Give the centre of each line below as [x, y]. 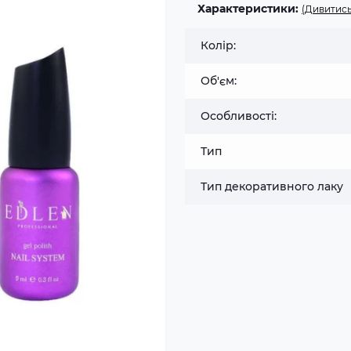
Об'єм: [219, 81]
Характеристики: [248, 9]
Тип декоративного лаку [272, 186]
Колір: [218, 45]
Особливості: [239, 116]
